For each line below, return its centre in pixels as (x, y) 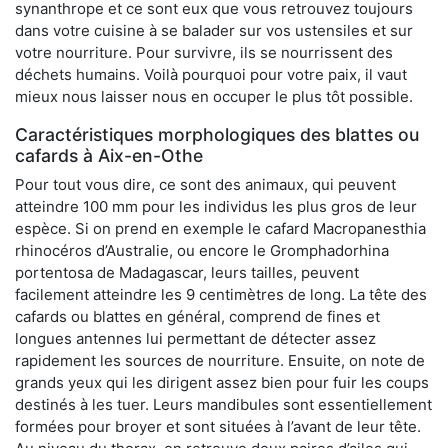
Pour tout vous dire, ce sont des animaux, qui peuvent (205, 184)
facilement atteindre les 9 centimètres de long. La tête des (221, 294)
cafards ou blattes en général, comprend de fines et (197, 316)
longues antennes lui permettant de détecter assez (195, 338)
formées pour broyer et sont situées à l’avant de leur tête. (218, 426)
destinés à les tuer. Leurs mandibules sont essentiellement (223, 404)
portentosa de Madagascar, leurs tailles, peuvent (187, 272)
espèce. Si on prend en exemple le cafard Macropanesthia (220, 228)
